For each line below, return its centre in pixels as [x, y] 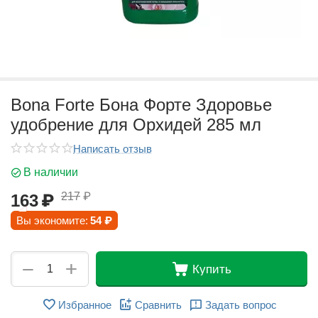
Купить [212, 269]
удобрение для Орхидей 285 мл [136, 125]
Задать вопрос [241, 305]
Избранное [84, 305]
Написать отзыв [113, 148]
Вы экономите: [52, 220]
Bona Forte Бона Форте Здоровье [141, 105]
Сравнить [158, 305]
